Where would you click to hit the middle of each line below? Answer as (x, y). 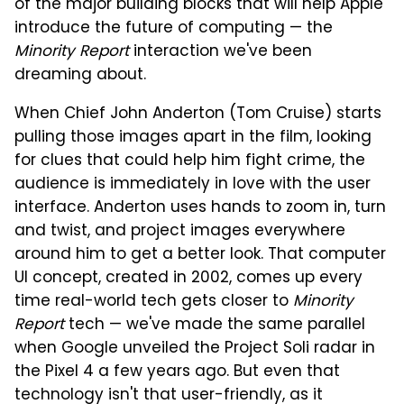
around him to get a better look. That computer (200, 256)
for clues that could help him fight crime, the (190, 162)
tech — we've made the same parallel (215, 326)
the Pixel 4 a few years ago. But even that (177, 373)
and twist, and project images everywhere (180, 232)
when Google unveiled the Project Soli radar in (195, 349)
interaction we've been (220, 53)
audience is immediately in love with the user (193, 185)
